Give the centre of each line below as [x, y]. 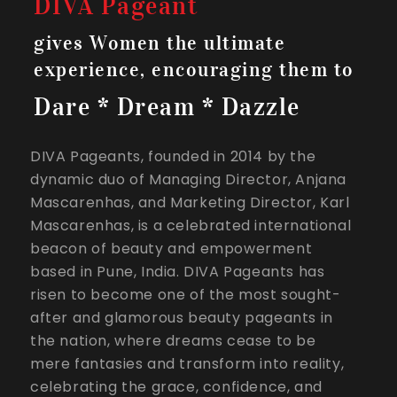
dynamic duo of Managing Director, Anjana [189, 179]
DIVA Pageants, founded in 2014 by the [173, 156]
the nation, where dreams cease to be [173, 341]
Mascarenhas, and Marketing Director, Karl [190, 202]
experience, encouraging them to [194, 70]
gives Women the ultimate [160, 43]
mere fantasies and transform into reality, [187, 364]
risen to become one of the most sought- [186, 295]
